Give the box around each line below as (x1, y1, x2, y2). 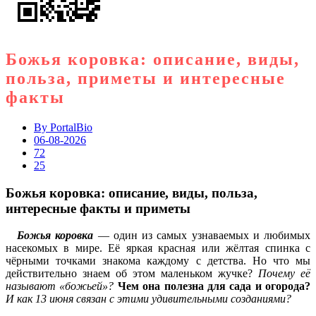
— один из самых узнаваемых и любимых (93, 229, 310, 242)
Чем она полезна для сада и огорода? (117, 280, 310, 293)
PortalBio (47, 121, 92, 133)
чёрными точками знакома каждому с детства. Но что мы (6, 255, 310, 267)
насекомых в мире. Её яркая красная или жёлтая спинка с (6, 242, 310, 255)
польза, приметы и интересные (6, 68, 286, 87)
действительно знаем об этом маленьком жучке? (6, 267, 258, 280)
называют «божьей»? (6, 280, 114, 293)
